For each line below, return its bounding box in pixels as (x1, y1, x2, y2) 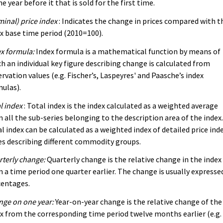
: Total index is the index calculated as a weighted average (22, 100, 219, 111)
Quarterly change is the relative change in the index (45, 154, 222, 165)
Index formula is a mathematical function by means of (34, 46, 221, 56)
